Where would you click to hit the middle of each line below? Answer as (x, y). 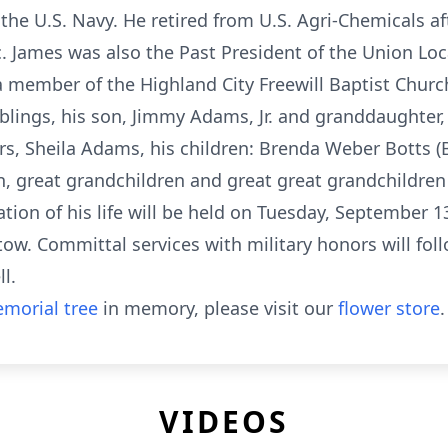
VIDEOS (224, 421)
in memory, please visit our (218, 308)
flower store (389, 308)
